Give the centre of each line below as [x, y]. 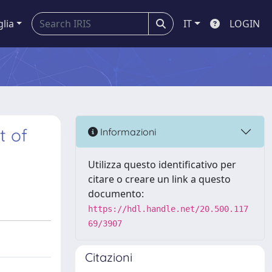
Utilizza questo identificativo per [162, 165]
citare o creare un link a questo [159, 179]
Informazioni [127, 131]
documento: [116, 194]
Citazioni [109, 257]
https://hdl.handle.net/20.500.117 [168, 209]
